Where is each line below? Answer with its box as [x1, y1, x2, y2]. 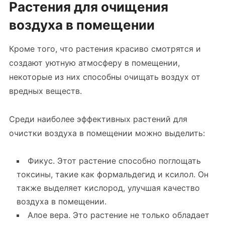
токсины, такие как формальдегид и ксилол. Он [16, 169, 208, 179]
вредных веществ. [9, 86, 82, 96]
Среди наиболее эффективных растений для [9, 114, 187, 124]
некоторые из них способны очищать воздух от [9, 72, 200, 82]
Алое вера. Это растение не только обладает [27, 210, 209, 220]
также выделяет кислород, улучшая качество [16, 183, 200, 193]
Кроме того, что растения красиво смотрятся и [9, 44, 201, 54]
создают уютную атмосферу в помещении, [9, 58, 180, 68]
